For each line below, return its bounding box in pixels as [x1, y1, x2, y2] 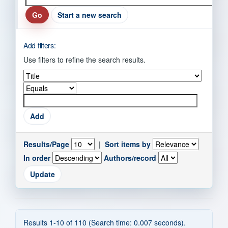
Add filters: [23, 40, 56, 50]
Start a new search [58, 9, 122, 20]
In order [23, 152, 50, 163]
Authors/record [104, 152, 156, 163]
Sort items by [105, 138, 151, 149]
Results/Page [23, 138, 69, 149]
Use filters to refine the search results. [23, 54, 146, 65]
